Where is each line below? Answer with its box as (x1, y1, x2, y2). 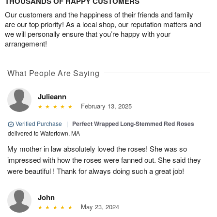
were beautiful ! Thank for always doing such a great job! (7, 166, 184, 176)
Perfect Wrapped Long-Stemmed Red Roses (72, 119, 194, 128)
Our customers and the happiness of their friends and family (5, 9, 193, 20)
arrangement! (5, 38, 47, 49)
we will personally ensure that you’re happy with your (5, 29, 170, 39)
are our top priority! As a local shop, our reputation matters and (5, 19, 201, 30)
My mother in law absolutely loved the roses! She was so (7, 143, 187, 154)
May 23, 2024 (77, 202, 119, 212)
